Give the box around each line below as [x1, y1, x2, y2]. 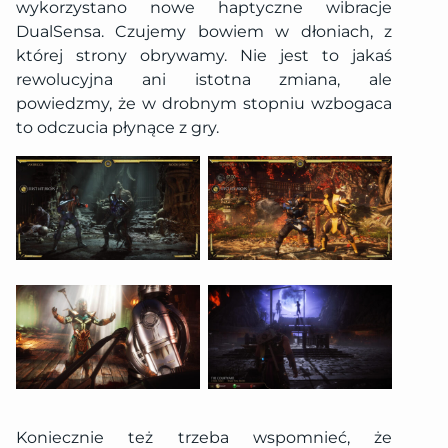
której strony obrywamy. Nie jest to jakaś [16, 46, 392, 66]
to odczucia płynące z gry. [16, 118, 219, 138]
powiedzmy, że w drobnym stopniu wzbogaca [16, 94, 392, 114]
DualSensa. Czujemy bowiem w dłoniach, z [16, 22, 392, 42]
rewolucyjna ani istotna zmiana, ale [16, 70, 392, 90]
